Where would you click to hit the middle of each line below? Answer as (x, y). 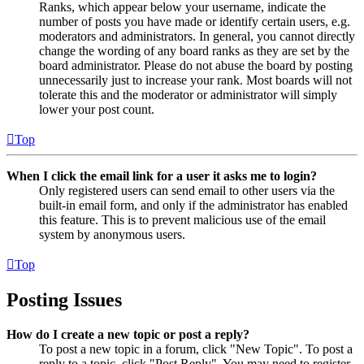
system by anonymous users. (112, 235)
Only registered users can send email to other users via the (187, 191)
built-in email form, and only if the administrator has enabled (193, 206)
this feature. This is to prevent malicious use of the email (182, 220)
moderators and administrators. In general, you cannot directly (197, 37)
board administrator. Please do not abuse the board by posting (196, 66)
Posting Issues (64, 300)
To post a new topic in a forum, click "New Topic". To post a (196, 349)
